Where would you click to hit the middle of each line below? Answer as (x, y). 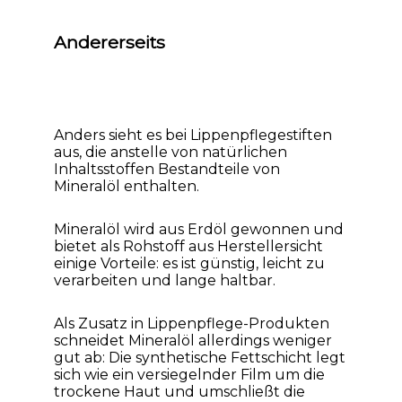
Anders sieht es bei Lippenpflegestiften (193, 135)
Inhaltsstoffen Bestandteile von (167, 170)
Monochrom (295, 73)
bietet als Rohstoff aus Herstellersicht (188, 247)
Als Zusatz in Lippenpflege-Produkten (192, 323)
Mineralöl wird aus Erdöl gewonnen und (199, 230)
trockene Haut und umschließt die (179, 391)
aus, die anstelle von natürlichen (170, 153)
